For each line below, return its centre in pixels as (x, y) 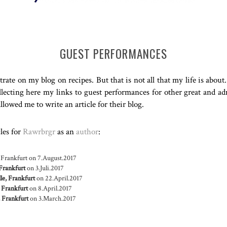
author (87, 131)
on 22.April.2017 (59, 178)
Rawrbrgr (39, 131)
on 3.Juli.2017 (45, 168)
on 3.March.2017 (52, 198)
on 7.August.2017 (52, 158)
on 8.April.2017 (50, 188)
